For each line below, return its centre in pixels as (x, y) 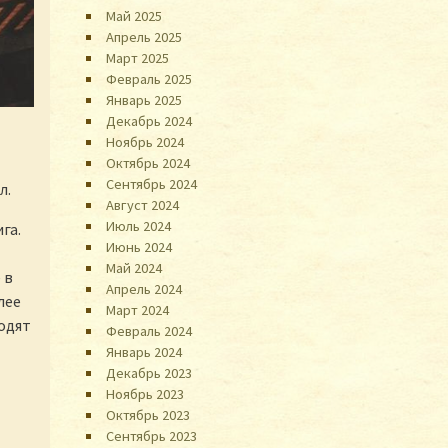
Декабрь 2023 (149, 372)
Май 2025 (134, 15)
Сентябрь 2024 (152, 183)
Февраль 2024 (149, 330)
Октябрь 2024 (148, 162)
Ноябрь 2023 (145, 393)
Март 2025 (138, 57)
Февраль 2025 (149, 78)
